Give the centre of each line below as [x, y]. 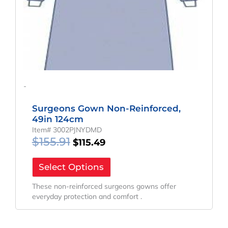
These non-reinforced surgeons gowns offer [104, 186]
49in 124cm [58, 119]
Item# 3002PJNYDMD [67, 130]
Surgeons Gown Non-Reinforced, [106, 109]
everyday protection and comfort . [87, 196]
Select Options [72, 167]
